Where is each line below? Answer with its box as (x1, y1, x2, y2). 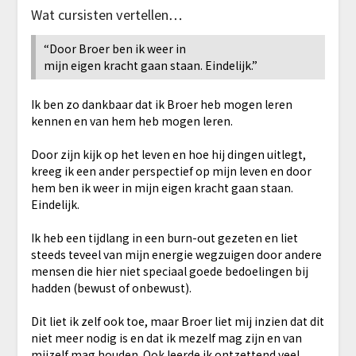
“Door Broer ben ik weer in (43, 40, 186, 56)
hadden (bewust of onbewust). (30, 279, 192, 296)
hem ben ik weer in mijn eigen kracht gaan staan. (30, 179, 293, 195)
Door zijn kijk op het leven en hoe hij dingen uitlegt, (30, 145, 306, 162)
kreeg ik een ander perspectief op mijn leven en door (30, 162, 311, 179)
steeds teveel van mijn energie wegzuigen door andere (30, 246, 322, 262)
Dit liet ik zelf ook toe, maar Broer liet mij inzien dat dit (30, 312, 324, 329)
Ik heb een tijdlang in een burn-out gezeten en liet (30, 229, 298, 246)
